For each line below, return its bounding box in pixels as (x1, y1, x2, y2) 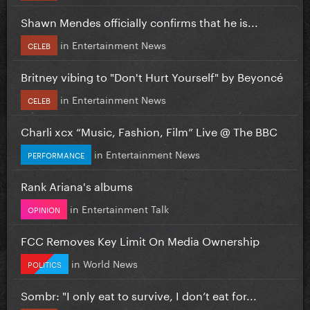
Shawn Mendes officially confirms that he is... (21, 12, 258, 30)
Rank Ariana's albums (21, 176, 133, 194)
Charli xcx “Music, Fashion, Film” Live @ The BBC (21, 121, 277, 139)
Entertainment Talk (82, 200, 169, 216)
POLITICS (28, 257, 62, 270)
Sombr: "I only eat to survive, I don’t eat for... (21, 285, 257, 303)
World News (83, 255, 138, 271)
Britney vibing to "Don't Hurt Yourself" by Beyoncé (21, 66, 283, 84)
